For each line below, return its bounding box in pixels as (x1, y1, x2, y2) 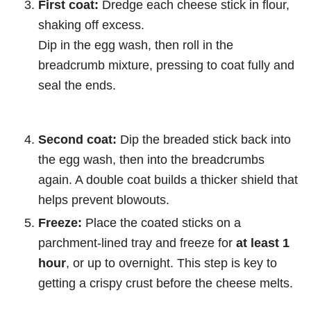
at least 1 (236, 235, 289, 251)
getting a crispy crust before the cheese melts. (38, 276, 293, 291)
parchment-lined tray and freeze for (38, 235, 236, 251)
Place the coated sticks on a (82, 215, 241, 230)
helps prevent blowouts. (38, 192, 169, 208)
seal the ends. (38, 78, 116, 93)
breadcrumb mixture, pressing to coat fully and (38, 58, 294, 73)
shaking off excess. (38, 17, 144, 33)
